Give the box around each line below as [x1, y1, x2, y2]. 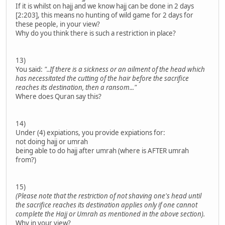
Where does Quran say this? [16, 91, 101, 101]
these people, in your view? [16, 19, 100, 29]
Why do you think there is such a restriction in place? [16, 28, 176, 38]
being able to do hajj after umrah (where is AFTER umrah [16, 146, 189, 155]
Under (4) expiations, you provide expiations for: [16, 128, 165, 137]
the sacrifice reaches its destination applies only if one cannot [16, 200, 197, 209]
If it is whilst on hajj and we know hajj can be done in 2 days [16, 1, 194, 11]
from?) [16, 155, 36, 164]
